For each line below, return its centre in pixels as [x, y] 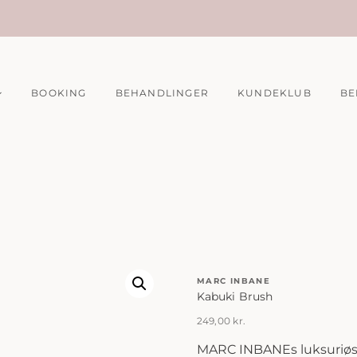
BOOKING [59, 92]
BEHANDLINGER [162, 92]
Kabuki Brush [235, 296]
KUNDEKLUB [274, 92]
